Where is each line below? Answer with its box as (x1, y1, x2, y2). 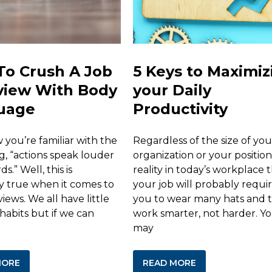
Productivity (133, 100, 228, 118)
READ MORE (143, 257, 196, 268)
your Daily (133, 81, 211, 99)
